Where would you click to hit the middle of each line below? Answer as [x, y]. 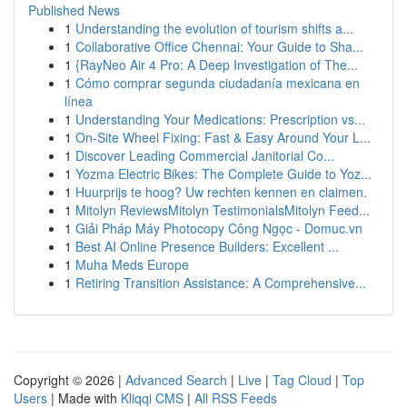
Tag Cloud [302, 380]
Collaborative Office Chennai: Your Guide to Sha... [219, 46]
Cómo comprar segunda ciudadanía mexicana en [218, 83]
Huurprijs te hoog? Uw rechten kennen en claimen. [221, 192]
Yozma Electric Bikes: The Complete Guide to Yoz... [223, 174]
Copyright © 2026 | [69, 380]
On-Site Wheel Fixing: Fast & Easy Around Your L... [223, 137]
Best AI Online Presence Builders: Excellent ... [207, 246]
